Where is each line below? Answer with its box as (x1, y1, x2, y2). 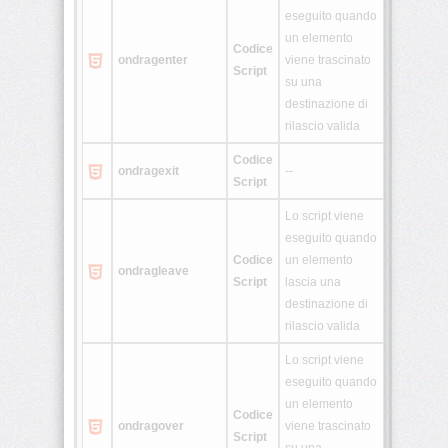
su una (285, 75, 322, 90)
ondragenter (118, 53, 188, 68)
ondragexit (118, 164, 179, 179)
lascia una (285, 275, 341, 290)
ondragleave (118, 264, 189, 279)
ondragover (118, 419, 184, 434)
